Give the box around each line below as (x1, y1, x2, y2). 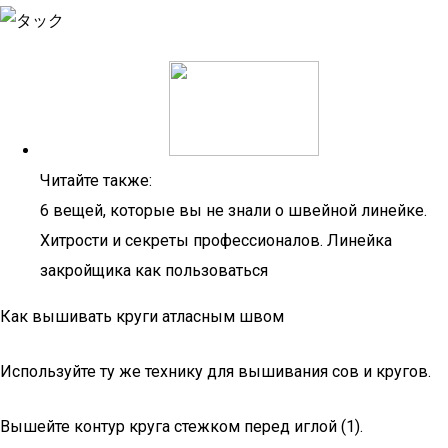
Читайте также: (40, 171, 152, 190)
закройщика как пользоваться (40, 261, 268, 280)
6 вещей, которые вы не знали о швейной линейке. (40, 201, 427, 220)
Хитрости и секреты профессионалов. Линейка (40, 231, 392, 250)
